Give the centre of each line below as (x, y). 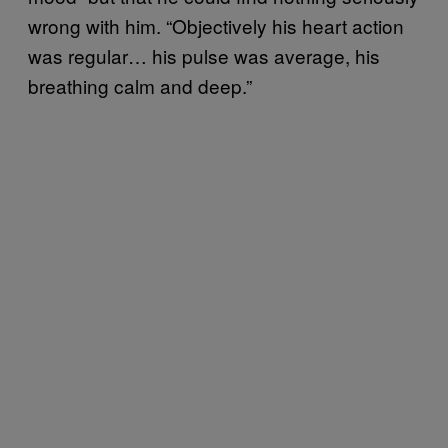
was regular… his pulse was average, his (204, 56)
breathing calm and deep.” (140, 86)
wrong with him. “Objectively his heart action (216, 26)
